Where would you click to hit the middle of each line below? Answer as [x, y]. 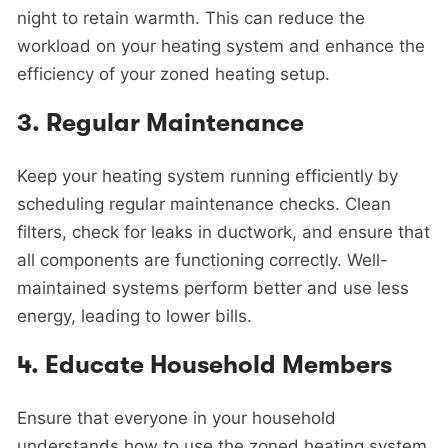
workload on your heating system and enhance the [221, 46]
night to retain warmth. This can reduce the [191, 18]
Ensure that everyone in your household [176, 418]
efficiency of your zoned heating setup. [173, 74]
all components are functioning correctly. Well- [202, 260]
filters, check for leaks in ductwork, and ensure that [223, 232]
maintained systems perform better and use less [213, 288]
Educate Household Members [218, 365]
